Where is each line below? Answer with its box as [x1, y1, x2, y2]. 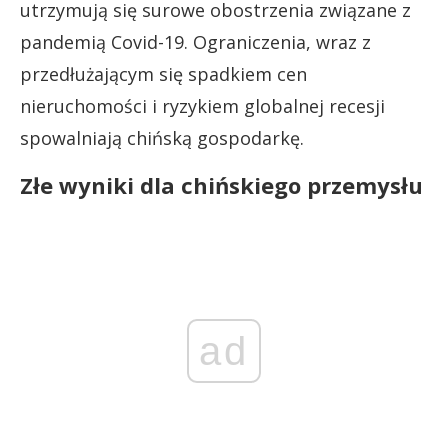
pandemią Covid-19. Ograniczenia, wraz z [20, 30, 371, 54]
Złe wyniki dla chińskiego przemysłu [20, 170, 423, 200]
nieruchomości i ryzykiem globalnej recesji [20, 94, 385, 118]
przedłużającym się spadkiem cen [20, 62, 307, 86]
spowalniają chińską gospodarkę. [20, 126, 304, 150]
